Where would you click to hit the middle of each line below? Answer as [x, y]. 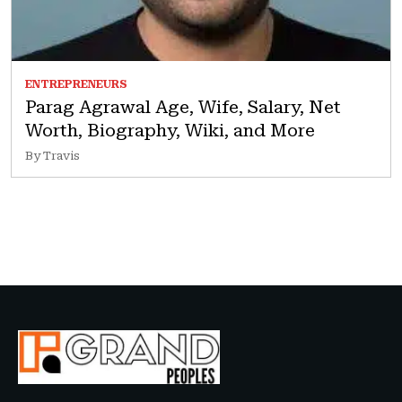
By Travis [52, 156]
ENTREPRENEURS [76, 84]
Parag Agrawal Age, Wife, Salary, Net [183, 107]
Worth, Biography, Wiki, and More [170, 130]
